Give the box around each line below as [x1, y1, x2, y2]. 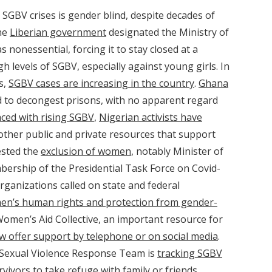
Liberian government [10, 25, 106, 39]
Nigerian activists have [99, 110, 202, 124]
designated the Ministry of [106, 25, 229, 39]
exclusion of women [41, 144, 131, 158]
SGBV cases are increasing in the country [8, 76, 194, 90]
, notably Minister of [131, 144, 223, 158]
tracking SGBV [157, 246, 222, 260]
